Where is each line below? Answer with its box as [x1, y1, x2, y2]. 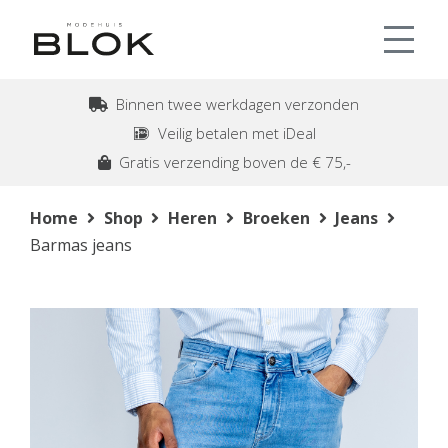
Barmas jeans [30, 234, 132, 257]
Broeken [242, 207, 310, 230]
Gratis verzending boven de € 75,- [110, 152, 351, 172]
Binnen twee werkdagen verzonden [108, 94, 359, 114]
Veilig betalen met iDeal [149, 123, 316, 143]
